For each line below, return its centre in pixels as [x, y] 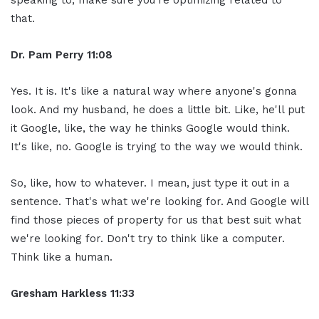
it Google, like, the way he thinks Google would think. [150, 128]
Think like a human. [62, 257]
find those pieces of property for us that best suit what [156, 220]
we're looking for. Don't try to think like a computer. [148, 238]
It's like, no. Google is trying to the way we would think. [157, 146]
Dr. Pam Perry [47, 54]
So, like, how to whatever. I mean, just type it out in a [150, 183]
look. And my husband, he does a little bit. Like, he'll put [158, 109]
